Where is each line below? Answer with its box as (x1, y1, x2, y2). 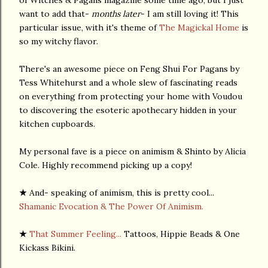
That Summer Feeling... (29, 228, 121, 239)
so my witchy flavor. (19, 35, 98, 47)
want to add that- (19, 8, 92, 19)
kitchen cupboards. (19, 118, 95, 129)
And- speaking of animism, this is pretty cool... (29, 187, 214, 198)
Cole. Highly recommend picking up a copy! (19, 159, 192, 170)
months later (92, 8, 141, 19)
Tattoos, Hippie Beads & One (121, 228, 240, 239)
